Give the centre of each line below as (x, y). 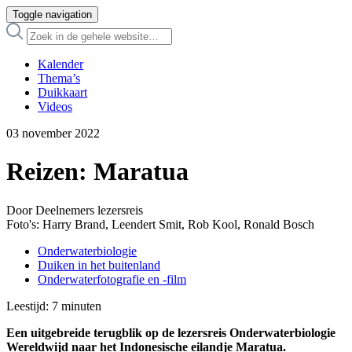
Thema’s (59, 78)
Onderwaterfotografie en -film (112, 279)
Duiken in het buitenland (99, 265)
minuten (81, 306)
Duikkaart (62, 92)
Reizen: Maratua (97, 172)
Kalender (60, 64)
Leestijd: (27, 306)
